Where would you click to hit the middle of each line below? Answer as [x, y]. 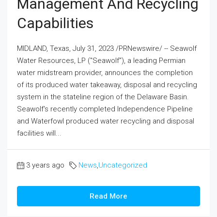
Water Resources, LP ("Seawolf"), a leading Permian [101, 61]
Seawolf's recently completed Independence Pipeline [105, 109]
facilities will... [39, 133]
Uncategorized [123, 165]
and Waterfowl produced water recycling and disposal [106, 121]
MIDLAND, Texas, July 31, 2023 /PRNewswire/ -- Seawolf [107, 49]
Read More [108, 196]
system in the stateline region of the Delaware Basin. [103, 97]
